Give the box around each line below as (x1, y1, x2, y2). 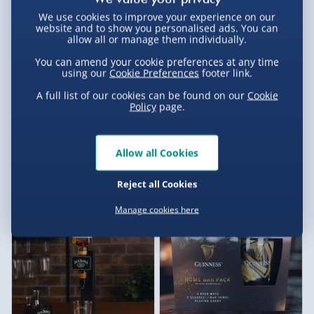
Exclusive (20, 201, 52, 212)
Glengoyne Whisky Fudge (167, 137, 278, 150)
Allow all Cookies (116, 146, 198, 159)
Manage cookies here (115, 203, 199, 215)
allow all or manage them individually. (67, 32, 247, 46)
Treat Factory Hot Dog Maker (19, 137, 147, 150)
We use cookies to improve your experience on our (39, 10, 275, 23)
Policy (129, 100, 156, 113)
